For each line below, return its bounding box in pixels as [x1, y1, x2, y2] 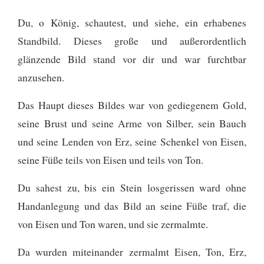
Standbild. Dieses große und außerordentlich [18, 33, 246, 48]
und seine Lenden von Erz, [18, 134, 132, 148]
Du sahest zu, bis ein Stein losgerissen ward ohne [18, 180, 246, 194]
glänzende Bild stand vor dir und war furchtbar [18, 51, 246, 66]
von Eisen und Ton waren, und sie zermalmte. [18, 216, 208, 231]
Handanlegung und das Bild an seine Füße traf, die [18, 198, 246, 213]
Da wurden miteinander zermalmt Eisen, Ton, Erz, [18, 244, 246, 259]
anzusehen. [18, 70, 64, 84]
